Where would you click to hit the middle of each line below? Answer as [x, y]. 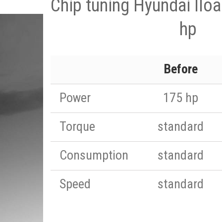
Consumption [94, 155]
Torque [77, 126]
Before [181, 69]
